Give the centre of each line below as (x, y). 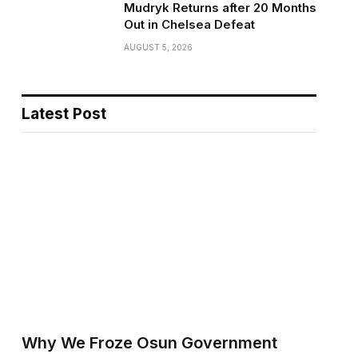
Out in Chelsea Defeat (189, 24)
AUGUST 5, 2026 (158, 47)
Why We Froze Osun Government (149, 342)
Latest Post (64, 114)
